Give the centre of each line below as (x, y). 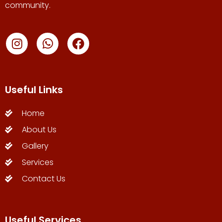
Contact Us (43, 178)
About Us (39, 129)
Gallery (35, 146)
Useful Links (34, 89)
